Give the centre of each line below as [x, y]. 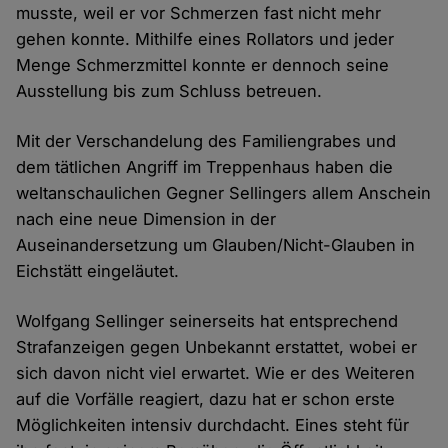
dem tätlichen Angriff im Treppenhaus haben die [205, 167]
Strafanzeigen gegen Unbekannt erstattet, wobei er [217, 347]
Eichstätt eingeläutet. [98, 271]
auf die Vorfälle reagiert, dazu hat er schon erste [206, 399]
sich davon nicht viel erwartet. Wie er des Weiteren [216, 373]
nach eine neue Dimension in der [146, 219]
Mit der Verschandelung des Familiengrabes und [206, 141]
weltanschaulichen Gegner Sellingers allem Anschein [224, 193]
